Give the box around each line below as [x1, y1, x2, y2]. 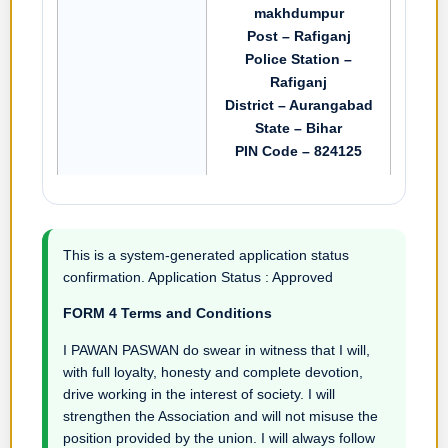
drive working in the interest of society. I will [63, 385, 335, 402]
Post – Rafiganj [246, 27, 351, 44]
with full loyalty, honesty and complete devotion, [63, 363, 363, 380]
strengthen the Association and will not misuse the [63, 407, 378, 424]
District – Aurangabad [224, 96, 373, 113]
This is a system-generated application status [63, 246, 349, 263]
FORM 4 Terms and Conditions [63, 305, 272, 322]
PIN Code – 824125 [235, 142, 362, 159]
